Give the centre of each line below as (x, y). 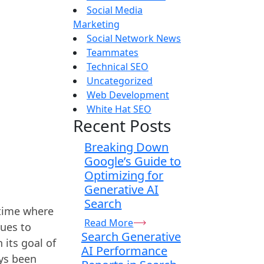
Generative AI (122, 189)
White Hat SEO (119, 109)
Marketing (96, 24)
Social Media (115, 10)
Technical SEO (118, 66)
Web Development (128, 95)
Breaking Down (127, 147)
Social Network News (134, 38)
